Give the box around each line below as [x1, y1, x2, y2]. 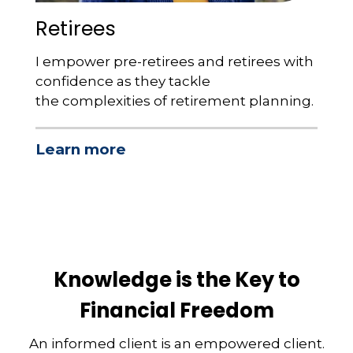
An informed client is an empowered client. [28, 335, 325, 351]
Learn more [35, 139, 126, 158]
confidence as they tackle [35, 73, 210, 90]
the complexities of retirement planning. [35, 93, 314, 110]
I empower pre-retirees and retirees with [35, 54, 314, 70]
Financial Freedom [79, 295, 274, 325]
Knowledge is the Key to [53, 265, 300, 294]
